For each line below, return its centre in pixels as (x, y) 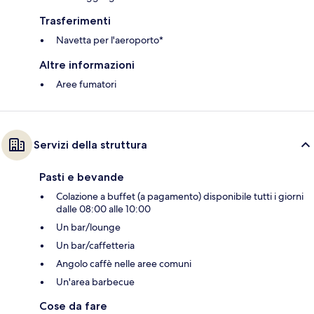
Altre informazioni (87, 65)
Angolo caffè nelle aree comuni (124, 264)
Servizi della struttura (90, 145)
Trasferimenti (75, 21)
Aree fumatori (86, 84)
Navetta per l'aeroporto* (110, 40)
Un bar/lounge (88, 227)
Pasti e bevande (82, 177)
